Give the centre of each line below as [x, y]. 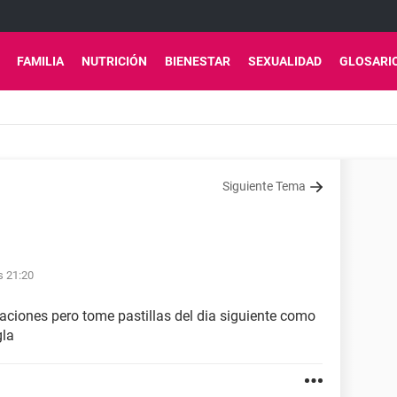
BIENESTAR [198, 61]
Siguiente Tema [264, 186]
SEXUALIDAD [285, 61]
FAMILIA [40, 61]
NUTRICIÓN [114, 61]
